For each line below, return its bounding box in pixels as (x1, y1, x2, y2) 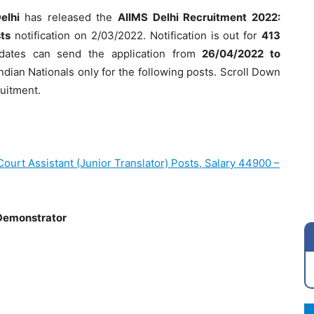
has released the (24, 11, 118, 24)
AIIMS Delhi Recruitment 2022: (117, 11, 281, 24)
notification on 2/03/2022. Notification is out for (11, 29, 262, 42)
